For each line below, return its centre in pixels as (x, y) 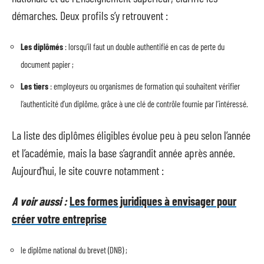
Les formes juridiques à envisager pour (153, 201)
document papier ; (47, 64)
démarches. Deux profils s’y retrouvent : (90, 15)
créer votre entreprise (59, 219)
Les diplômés (42, 46)
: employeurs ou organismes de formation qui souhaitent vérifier (144, 86)
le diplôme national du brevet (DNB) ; (74, 250)
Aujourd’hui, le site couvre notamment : (88, 170)
